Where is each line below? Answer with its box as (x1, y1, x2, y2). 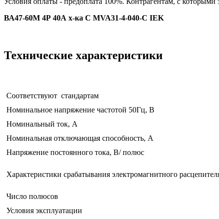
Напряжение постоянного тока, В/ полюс (6, 148, 144, 157)
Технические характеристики (4, 49, 163, 62)
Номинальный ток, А (6, 120, 78, 129)
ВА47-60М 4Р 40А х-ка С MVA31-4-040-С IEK (4, 14, 164, 22)
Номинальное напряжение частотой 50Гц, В (6, 106, 154, 114)
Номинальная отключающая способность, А (6, 134, 153, 143)
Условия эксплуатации (6, 206, 82, 215)
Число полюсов (6, 192, 58, 201)
